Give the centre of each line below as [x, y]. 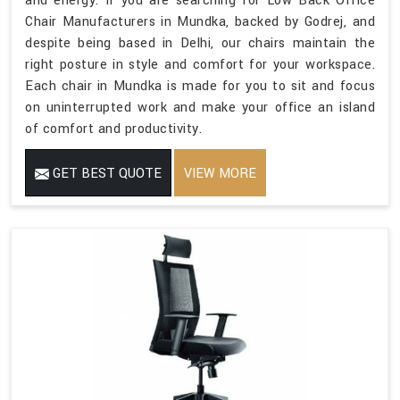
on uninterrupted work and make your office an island [200, 107]
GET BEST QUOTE [105, 173]
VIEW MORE [220, 173]
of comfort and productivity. [113, 129]
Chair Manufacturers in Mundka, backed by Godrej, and [200, 21]
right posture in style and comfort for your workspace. [200, 64]
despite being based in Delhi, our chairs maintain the [200, 43]
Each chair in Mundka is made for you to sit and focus [200, 86]
